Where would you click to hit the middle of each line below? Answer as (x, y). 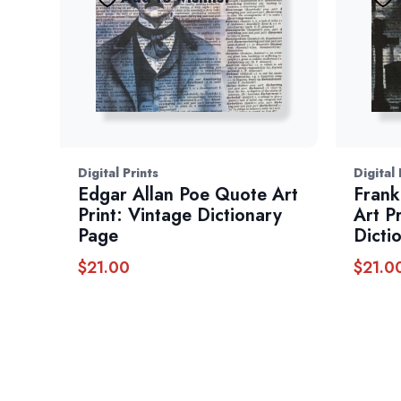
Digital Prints (119, 173)
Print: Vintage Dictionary (180, 216)
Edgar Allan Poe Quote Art (188, 195)
